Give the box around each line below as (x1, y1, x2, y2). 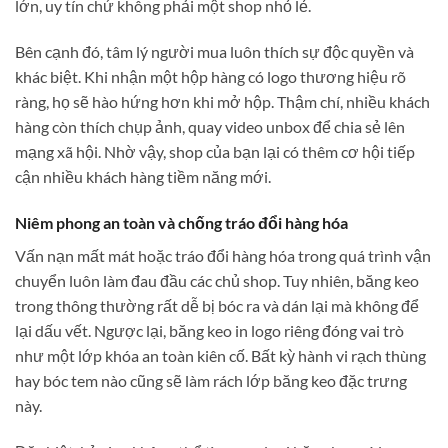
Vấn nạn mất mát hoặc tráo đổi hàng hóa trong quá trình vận (15, 245, 431, 265)
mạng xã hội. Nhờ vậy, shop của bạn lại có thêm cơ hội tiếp (15, 142, 415, 162)
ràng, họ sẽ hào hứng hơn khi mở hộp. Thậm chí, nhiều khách (15, 92, 430, 112)
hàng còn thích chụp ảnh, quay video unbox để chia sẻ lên (15, 117, 405, 137)
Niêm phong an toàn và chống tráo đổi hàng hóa (15, 212, 348, 232)
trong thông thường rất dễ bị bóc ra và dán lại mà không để (15, 295, 419, 315)
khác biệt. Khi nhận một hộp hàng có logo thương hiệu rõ (15, 67, 406, 87)
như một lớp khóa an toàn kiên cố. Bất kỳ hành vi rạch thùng (15, 345, 426, 365)
